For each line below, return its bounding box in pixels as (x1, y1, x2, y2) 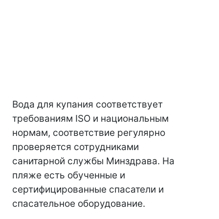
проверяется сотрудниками (12, 141, 139, 153)
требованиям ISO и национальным (12, 112, 169, 124)
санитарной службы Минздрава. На (12, 155, 175, 167)
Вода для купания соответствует (12, 98, 163, 110)
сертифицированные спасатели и (12, 183, 164, 195)
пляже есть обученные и (12, 169, 125, 181)
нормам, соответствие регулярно (12, 127, 165, 138)
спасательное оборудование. (12, 197, 145, 209)
